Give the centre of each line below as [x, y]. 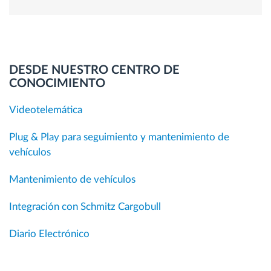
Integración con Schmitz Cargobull [85, 206]
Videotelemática [46, 109]
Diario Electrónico [49, 233]
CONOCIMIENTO [57, 83]
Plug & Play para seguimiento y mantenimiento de [119, 137]
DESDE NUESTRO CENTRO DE [94, 70]
